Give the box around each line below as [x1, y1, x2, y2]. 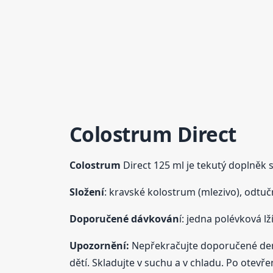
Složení [69, 185, 104, 199]
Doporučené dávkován [69, 211, 179, 225]
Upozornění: [69, 238, 129, 252]
